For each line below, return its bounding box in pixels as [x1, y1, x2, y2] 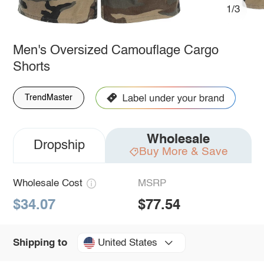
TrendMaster [24, 93, 72, 102]
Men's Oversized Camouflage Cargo [12, 44, 219, 57]
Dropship [33, 138, 85, 152]
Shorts [12, 60, 50, 74]
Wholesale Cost [12, 178, 82, 189]
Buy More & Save [138, 146, 228, 157]
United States [97, 237, 157, 248]
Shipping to [12, 237, 67, 248]
